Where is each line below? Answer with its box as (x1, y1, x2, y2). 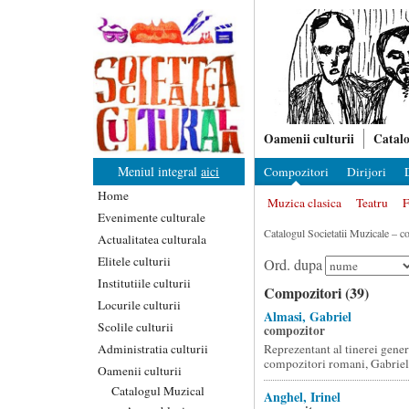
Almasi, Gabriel (263, 307, 351, 326)
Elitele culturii (98, 252, 171, 269)
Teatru (355, 194, 388, 211)
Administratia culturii (98, 340, 208, 357)
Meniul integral (118, 162, 202, 180)
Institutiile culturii (98, 274, 191, 291)
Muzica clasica (267, 194, 341, 211)
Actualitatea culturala (98, 230, 206, 247)
